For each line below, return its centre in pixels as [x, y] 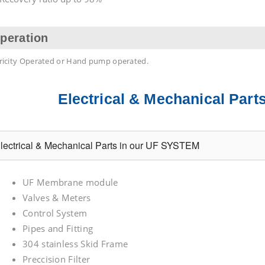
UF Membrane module [70, 182]
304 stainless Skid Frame [75, 244]
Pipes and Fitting [58, 228]
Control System [55, 213]
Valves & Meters [57, 198]
